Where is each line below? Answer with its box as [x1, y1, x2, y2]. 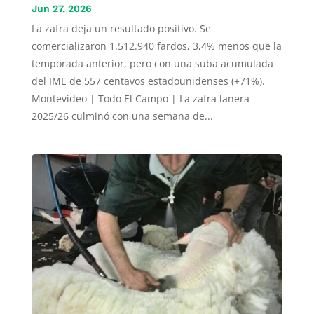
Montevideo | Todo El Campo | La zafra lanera [31, 92, 250, 106]
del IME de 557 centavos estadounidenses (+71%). [31, 74, 265, 88]
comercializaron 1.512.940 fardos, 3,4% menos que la [31, 39, 282, 53]
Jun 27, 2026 [31, 3, 92, 15]
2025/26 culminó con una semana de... [31, 109, 213, 123]
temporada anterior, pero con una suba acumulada [31, 57, 273, 71]
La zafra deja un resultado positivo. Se [31, 22, 211, 36]
